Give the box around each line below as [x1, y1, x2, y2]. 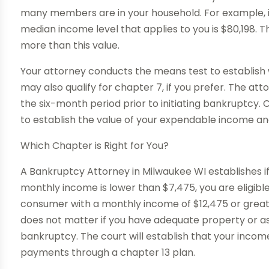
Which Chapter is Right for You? [20, 139, 169, 153]
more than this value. [20, 38, 120, 53]
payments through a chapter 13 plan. [20, 246, 196, 260]
